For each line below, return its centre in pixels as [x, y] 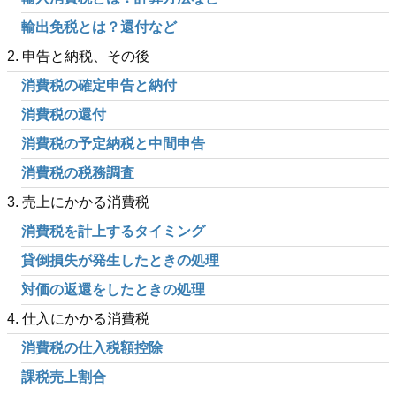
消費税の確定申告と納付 [99, 86]
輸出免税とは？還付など [99, 27]
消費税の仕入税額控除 [92, 348]
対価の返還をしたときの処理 [113, 290]
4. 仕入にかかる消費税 [78, 319]
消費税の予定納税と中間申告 [113, 144]
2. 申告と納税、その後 [78, 57]
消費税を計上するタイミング [113, 232]
